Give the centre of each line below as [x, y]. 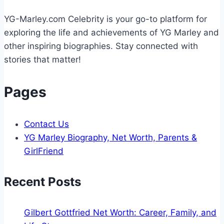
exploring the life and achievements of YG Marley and [111, 32]
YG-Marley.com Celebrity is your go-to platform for [105, 19]
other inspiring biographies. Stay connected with [101, 46]
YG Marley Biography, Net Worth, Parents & [110, 137]
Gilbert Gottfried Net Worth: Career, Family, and [120, 212]
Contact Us [46, 124]
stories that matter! [42, 59]
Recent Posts [42, 181]
